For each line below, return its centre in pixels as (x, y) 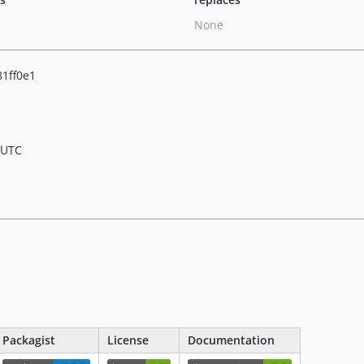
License (128, 340)
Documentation (231, 340)
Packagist (29, 340)
